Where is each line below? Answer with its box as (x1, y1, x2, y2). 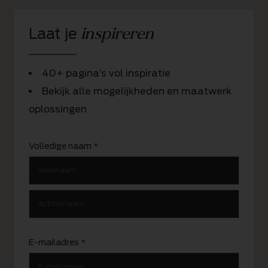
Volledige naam (29, 141, 92, 151)
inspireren (81, 23, 154, 44)
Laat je (29, 25, 81, 42)
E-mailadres (29, 237, 79, 247)
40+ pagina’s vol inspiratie (42, 67, 170, 79)
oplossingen (29, 103, 87, 115)
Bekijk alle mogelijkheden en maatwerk (42, 85, 232, 97)
